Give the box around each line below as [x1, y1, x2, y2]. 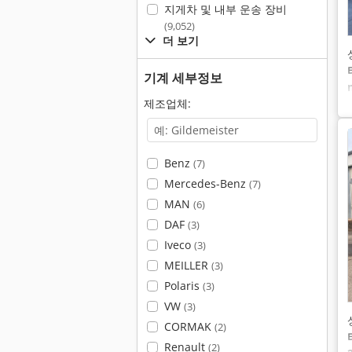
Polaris [163, 278, 203, 293]
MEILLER [163, 258, 211, 273]
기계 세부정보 [144, 69, 222, 86]
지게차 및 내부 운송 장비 [163, 2, 287, 16]
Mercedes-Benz [163, 176, 249, 191]
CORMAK [163, 319, 214, 334]
